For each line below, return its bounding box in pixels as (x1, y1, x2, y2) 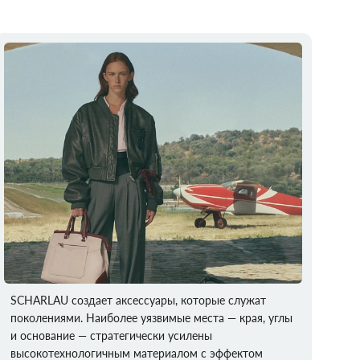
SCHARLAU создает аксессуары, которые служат (10, 293, 267, 307)
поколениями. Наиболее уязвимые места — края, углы (10, 311, 293, 325)
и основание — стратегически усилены (10, 329, 213, 342)
